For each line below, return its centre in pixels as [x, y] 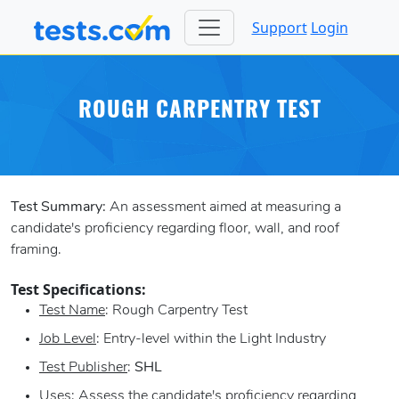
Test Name [72, 311]
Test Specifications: [78, 290]
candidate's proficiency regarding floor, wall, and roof [175, 229]
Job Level [68, 340]
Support [279, 27]
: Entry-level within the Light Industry [211, 340]
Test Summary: [58, 208]
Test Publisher [83, 368]
